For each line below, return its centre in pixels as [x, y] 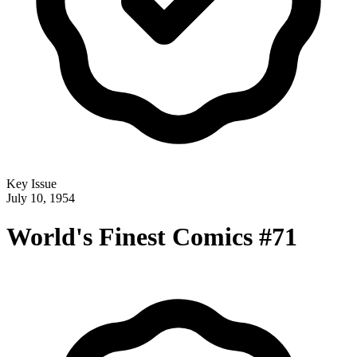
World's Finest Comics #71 [152, 237]
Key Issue [31, 184]
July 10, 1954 [41, 198]
